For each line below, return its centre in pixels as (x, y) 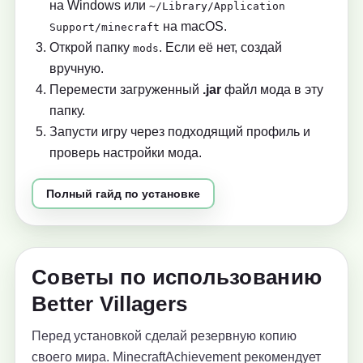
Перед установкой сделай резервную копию (164, 336)
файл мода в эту (272, 90)
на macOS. (193, 27)
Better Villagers (110, 304)
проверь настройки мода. (126, 153)
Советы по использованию (177, 278)
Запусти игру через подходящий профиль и (180, 132)
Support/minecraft (105, 28)
